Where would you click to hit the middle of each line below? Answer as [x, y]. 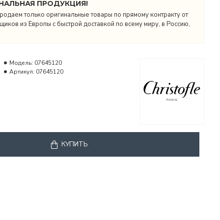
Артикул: [22, 72]
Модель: [21, 63]
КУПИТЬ [75, 144]
